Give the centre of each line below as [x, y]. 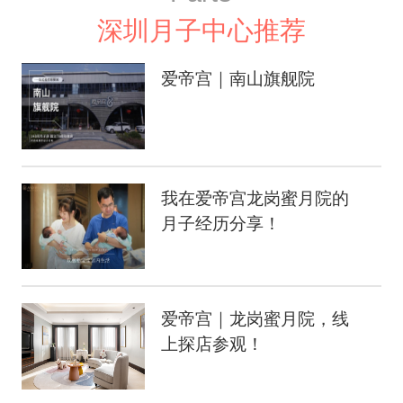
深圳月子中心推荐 [201, 30]
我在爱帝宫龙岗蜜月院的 [255, 199]
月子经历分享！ [221, 224]
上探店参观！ [213, 344]
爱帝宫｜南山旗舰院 [238, 79]
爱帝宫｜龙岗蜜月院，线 [255, 318]
